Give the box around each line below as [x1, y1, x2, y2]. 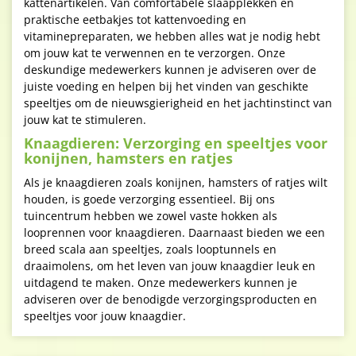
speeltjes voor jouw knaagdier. [24, 308, 186, 323]
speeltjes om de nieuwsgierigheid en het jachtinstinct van [24, 95, 332, 110]
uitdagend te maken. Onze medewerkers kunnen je [24, 275, 297, 290]
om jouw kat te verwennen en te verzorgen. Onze [24, 45, 285, 60]
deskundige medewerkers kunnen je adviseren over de [24, 62, 316, 77]
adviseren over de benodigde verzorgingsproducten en [24, 292, 317, 307]
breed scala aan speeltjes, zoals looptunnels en [24, 242, 277, 257]
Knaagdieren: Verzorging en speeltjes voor [24, 133, 327, 153]
